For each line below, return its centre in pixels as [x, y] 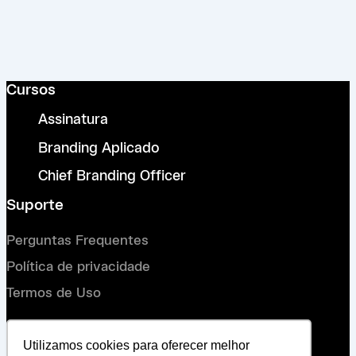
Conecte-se [48, 328]
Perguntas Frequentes [77, 241]
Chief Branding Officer [112, 177]
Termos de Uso [54, 293]
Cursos [31, 91]
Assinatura [73, 120]
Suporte [35, 205]
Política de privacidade [78, 267]
